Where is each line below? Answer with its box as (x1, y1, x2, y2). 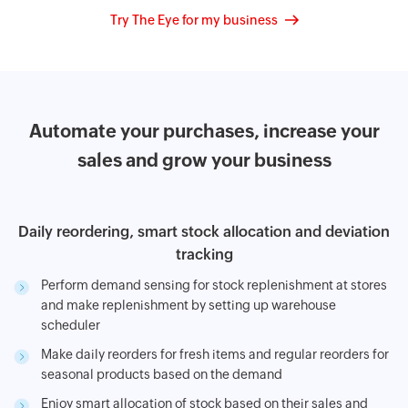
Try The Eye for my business (109, 13, 278, 28)
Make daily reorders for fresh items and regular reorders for (41, 347, 389, 362)
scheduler (41, 318, 100, 333)
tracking (175, 246, 233, 264)
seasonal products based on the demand (41, 367, 282, 382)
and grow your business (121, 149, 331, 171)
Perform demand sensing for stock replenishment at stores (41, 278, 387, 293)
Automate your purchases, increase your (28, 120, 380, 142)
